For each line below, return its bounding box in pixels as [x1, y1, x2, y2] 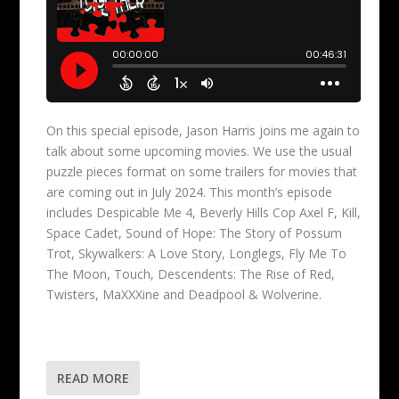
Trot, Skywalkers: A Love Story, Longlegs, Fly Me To [46, 245, 347, 263]
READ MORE [57, 369, 130, 387]
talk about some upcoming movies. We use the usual [46, 142, 353, 160]
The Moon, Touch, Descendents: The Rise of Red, [46, 265, 336, 283]
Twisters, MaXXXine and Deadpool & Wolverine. [46, 286, 322, 304]
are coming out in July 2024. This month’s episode [46, 183, 333, 201]
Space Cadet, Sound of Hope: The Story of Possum [46, 224, 343, 242]
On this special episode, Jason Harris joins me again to [46, 122, 361, 140]
